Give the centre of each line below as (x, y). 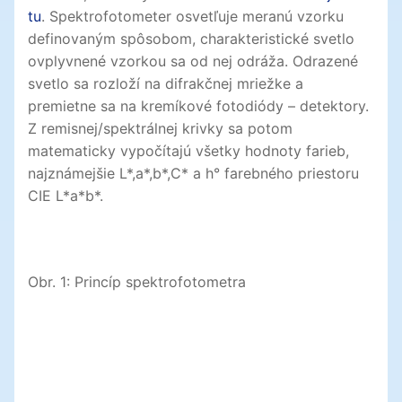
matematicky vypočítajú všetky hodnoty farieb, (188, 151)
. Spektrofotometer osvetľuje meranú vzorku (192, 17)
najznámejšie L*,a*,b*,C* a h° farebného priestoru (193, 174)
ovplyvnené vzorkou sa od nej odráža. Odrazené (193, 61)
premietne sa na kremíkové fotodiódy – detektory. (198, 106)
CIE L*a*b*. (66, 196)
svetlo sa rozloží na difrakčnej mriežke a (166, 84)
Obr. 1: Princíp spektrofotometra (137, 281)
